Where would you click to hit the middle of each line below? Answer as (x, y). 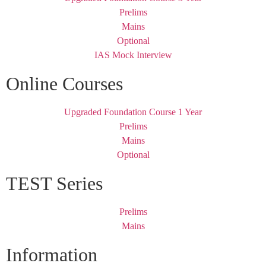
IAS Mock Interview (133, 55)
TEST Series (54, 184)
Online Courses (64, 84)
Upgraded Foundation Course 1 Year (133, 112)
